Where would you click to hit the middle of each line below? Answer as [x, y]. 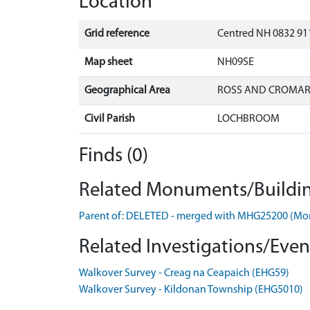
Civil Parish [110, 119]
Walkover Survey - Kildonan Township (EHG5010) [191, 290]
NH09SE [236, 62]
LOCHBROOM [248, 119]
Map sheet [108, 62]
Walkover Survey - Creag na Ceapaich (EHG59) [184, 273]
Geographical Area [127, 90]
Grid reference [117, 34]
